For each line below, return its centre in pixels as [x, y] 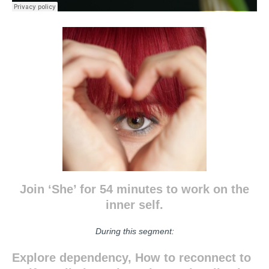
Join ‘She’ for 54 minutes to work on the [134, 189]
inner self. [134, 205]
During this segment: [134, 231]
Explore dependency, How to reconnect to [131, 258]
